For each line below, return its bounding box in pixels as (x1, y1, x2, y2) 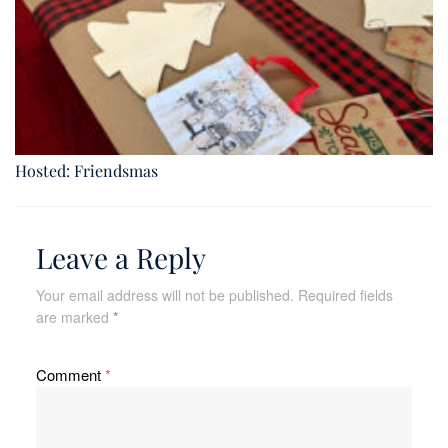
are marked (35, 306, 113, 327)
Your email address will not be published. (35, 284, 294, 305)
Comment (35, 363, 105, 385)
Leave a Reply (35, 238, 206, 276)
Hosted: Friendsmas (15, 159, 158, 181)
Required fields (297, 284, 393, 305)
